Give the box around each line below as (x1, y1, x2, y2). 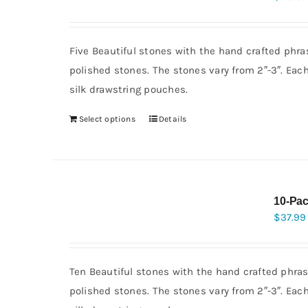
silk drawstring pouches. (69, 83, 188, 96)
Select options (78, 114, 135, 124)
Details (158, 114, 187, 124)
